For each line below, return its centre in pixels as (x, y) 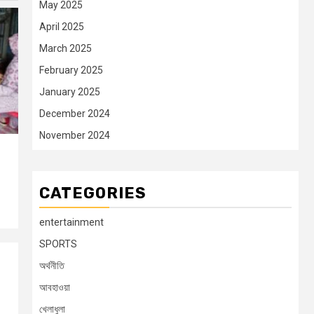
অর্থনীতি (52, 266)
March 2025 (66, 49)
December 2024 (75, 114)
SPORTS (58, 244)
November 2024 (75, 136)
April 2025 (62, 27)
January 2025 (70, 92)
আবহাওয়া (55, 288)
